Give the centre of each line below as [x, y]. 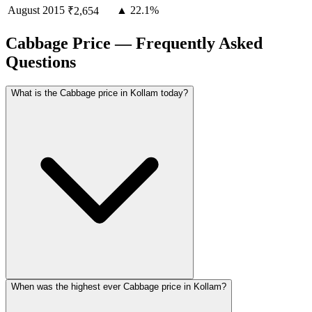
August [24, 10]
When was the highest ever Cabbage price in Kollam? [119, 286]
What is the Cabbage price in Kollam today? [100, 93]
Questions [41, 62]
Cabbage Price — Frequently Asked [134, 43]
